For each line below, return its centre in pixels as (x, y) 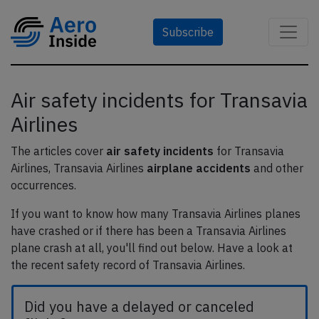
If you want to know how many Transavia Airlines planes (156, 214)
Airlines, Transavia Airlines (79, 168)
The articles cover (58, 151)
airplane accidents (199, 168)
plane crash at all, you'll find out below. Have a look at (152, 248)
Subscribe (188, 32)
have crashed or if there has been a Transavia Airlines (148, 231)
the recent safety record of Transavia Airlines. (128, 265)
